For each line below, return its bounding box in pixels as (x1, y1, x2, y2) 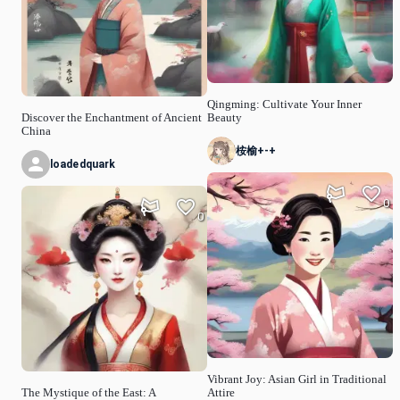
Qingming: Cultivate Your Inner (207, 97, 362, 111)
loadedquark (50, 157, 116, 171)
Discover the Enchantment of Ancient (21, 111, 202, 124)
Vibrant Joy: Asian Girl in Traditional (207, 372, 387, 386)
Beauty (207, 111, 242, 124)
